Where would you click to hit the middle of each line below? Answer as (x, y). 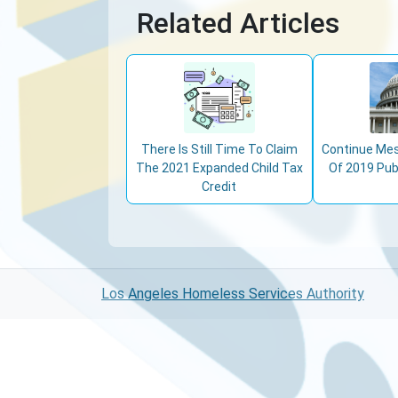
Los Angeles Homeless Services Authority (233, 294)
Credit (219, 187)
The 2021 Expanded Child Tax (219, 168)
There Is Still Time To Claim (219, 149)
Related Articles (238, 23)
